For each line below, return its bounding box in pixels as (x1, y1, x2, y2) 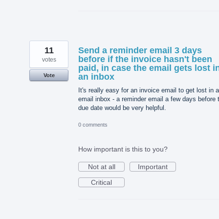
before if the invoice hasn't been (78, 54, 212, 65)
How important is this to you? (78, 145, 168, 153)
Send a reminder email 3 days (78, 45, 202, 56)
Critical (91, 178, 112, 187)
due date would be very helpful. (78, 104, 166, 112)
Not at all (88, 163, 115, 171)
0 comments (78, 122, 108, 128)
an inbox (78, 72, 114, 82)
